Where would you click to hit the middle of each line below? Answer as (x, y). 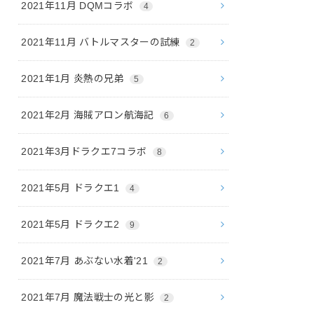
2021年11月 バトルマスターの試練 (102, 42)
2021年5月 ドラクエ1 (72, 187)
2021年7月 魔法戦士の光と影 (89, 297)
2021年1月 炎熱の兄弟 (74, 78)
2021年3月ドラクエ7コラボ (86, 151)
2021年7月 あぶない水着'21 (86, 260)
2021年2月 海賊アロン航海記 (89, 115)
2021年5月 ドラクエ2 (72, 224)
